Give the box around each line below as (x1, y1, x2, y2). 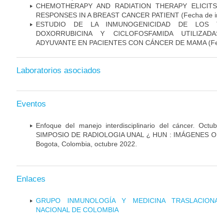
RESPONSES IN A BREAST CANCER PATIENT (36, 11, 179, 19)
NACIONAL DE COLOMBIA (36, 205, 119, 214)
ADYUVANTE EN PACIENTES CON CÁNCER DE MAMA (36, 38, 206, 46)
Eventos (16, 99, 46, 108)
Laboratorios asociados (16, 66, 101, 76)
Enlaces (16, 174, 46, 184)
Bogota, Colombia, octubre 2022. (36, 139, 137, 148)
